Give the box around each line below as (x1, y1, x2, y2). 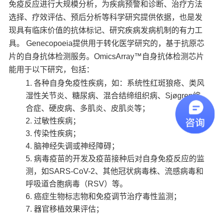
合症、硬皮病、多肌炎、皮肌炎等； (26, 104, 150, 112)
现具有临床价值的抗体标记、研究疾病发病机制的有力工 (9, 26, 203, 34)
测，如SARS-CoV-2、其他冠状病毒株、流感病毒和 (26, 167, 204, 175)
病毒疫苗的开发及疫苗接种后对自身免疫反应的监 (34, 154, 205, 163)
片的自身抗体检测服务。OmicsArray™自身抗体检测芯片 (9, 52, 204, 61)
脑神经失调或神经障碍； (34, 141, 120, 150)
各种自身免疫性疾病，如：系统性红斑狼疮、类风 (34, 78, 205, 87)
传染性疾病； (34, 129, 81, 138)
